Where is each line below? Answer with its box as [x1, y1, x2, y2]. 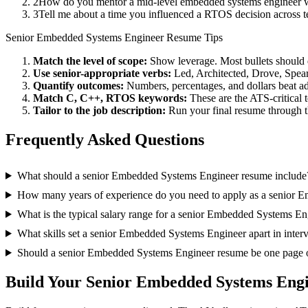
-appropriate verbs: [80, 67, 171, 80]
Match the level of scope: [33, 55, 147, 67]
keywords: [135, 92, 187, 104]
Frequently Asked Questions [5, 131, 204, 149]
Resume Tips [164, 32, 223, 44]
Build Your [5, 272, 86, 291]
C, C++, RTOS [66, 92, 135, 104]
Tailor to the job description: [33, 104, 166, 117]
